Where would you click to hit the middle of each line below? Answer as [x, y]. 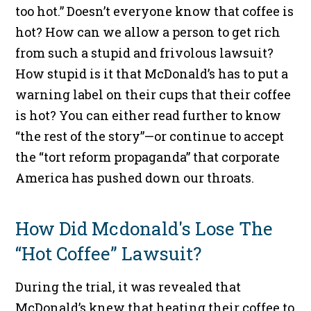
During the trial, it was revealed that [128, 287]
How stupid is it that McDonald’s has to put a [152, 74]
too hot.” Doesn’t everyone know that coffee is [155, 11]
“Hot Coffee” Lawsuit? [109, 254]
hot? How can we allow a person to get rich [148, 32]
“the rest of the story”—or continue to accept [150, 136]
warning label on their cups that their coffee [153, 95]
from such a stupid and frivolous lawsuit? [145, 53]
